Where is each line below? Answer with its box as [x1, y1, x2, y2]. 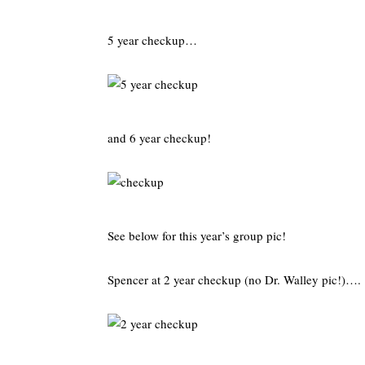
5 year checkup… [108, 32, 197, 48]
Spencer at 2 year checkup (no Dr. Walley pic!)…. [108, 271, 361, 288]
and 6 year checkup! [108, 130, 211, 146]
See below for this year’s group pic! [108, 227, 286, 244]
